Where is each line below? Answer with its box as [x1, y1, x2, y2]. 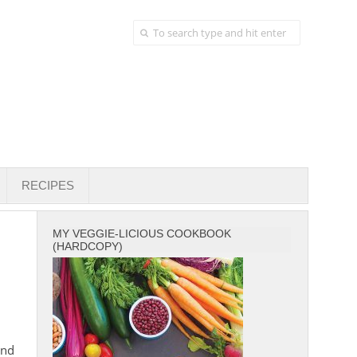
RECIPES [22, 178, 74, 192]
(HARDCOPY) [53, 240, 123, 253]
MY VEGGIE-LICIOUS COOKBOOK [53, 227, 231, 240]
